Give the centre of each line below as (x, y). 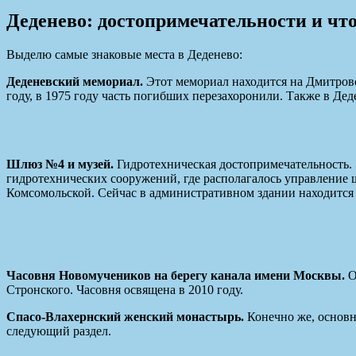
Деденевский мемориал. (76, 82)
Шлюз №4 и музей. (62, 164)
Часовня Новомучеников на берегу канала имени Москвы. (177, 276)
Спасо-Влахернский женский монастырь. (125, 317)
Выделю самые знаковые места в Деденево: (124, 55)
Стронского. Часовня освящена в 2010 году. (125, 290)
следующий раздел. (59, 331)
